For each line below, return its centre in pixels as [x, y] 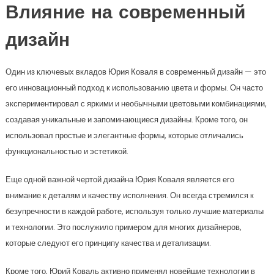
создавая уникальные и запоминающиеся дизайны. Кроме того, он [126, 120]
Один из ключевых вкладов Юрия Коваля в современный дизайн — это [135, 72]
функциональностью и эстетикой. [67, 151]
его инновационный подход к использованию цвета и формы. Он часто [134, 88]
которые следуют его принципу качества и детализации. [108, 243]
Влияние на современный [125, 14]
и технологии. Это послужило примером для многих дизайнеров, [123, 227]
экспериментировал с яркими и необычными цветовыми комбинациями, [136, 104]
